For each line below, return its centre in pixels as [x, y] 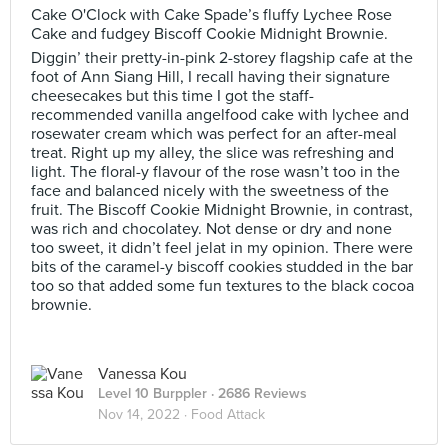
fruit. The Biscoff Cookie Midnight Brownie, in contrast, [222, 210]
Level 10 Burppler [152, 393]
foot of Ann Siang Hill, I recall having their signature [210, 77]
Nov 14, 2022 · [144, 414]
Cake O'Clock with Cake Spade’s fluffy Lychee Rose [211, 15]
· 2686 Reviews [257, 393]
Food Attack [228, 414]
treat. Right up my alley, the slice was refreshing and [212, 153]
